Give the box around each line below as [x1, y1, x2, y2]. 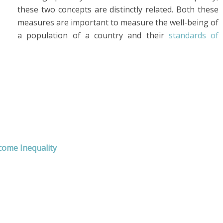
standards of [168, 30, 219, 41]
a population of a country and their [17, 30, 169, 41]
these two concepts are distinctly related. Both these [17, 4, 219, 15]
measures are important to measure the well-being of [17, 17, 219, 28]
